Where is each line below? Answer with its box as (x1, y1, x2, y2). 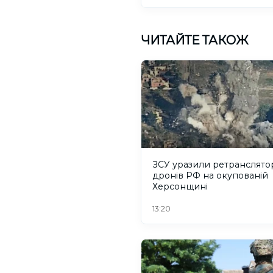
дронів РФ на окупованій (152, 170, 268, 182)
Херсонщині (152, 181, 208, 193)
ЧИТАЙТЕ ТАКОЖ (141, 32, 249, 48)
